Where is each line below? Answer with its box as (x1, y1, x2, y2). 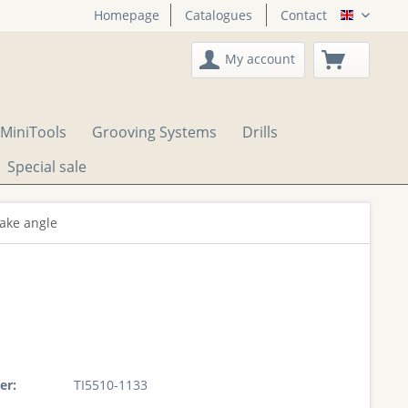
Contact (280, 6, 327, 24)
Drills (242, 122, 278, 142)
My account (225, 50, 295, 67)
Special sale (6, 157, 87, 177)
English (353, 12, 398, 30)
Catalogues (185, 6, 252, 24)
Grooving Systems (92, 122, 217, 142)
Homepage (94, 6, 159, 24)
